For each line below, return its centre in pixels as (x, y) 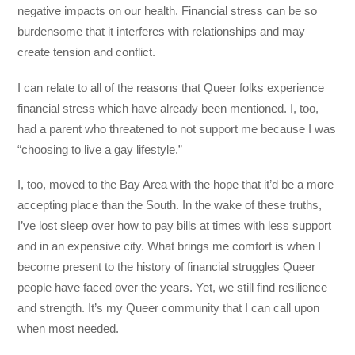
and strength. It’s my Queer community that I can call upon (169, 307)
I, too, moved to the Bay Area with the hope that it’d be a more (176, 184)
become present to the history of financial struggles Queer (167, 266)
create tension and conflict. (88, 52)
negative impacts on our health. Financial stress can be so (168, 11)
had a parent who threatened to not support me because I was (177, 128)
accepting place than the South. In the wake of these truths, (170, 204)
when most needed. (70, 328)
